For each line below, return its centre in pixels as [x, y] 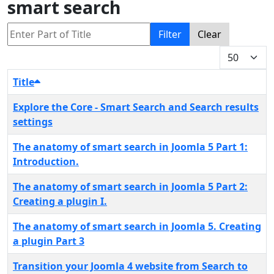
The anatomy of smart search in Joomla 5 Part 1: [130, 147]
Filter [170, 35]
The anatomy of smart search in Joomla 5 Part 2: [130, 187]
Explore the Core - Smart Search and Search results [136, 107]
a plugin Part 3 [49, 241]
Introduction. [46, 162]
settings [33, 122]
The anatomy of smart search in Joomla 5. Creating [137, 227]
